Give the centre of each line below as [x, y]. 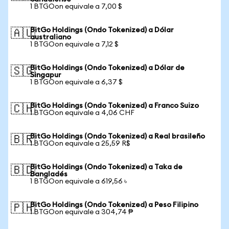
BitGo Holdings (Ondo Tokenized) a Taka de [106, 167]
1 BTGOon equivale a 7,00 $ [76, 7]
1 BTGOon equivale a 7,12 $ [74, 44]
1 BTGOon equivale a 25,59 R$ [80, 144]
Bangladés [49, 174]
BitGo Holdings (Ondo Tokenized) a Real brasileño [118, 136]
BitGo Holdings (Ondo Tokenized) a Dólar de [107, 68]
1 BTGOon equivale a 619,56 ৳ [78, 181]
